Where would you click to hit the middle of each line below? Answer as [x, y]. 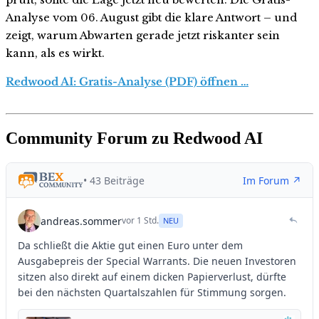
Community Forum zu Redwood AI [134, 138]
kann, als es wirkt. [55, 53]
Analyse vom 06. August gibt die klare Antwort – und [151, 18]
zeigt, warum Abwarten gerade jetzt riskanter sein [143, 36]
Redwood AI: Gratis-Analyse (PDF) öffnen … [127, 82]
